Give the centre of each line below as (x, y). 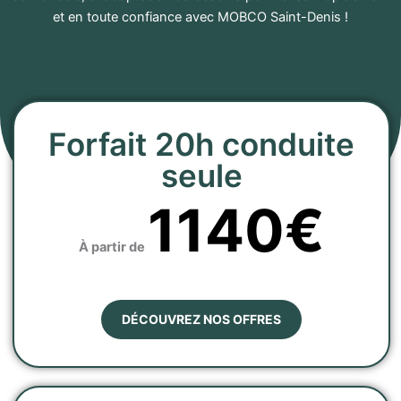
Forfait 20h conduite (201, 145)
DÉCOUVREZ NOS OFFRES (201, 319)
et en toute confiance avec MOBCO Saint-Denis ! (200, 17)
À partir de (113, 247)
